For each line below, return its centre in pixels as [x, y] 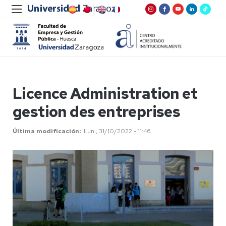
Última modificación [46, 131]
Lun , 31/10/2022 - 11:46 [117, 131]
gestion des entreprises [97, 111]
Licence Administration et [105, 93]
